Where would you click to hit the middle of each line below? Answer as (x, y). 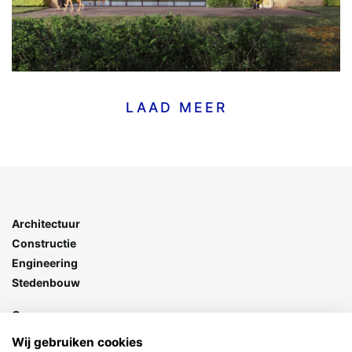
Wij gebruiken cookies (77, 342)
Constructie (44, 243)
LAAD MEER (176, 107)
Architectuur (46, 224)
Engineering (45, 263)
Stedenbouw (46, 282)
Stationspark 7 (48, 334)
